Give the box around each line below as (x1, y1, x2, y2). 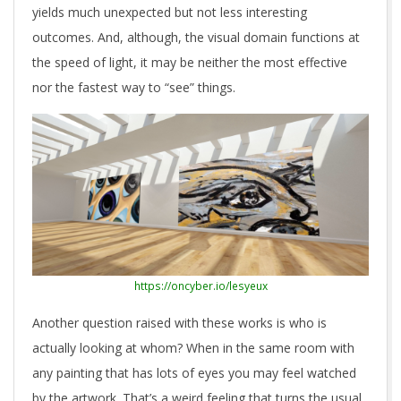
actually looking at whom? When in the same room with (32, 339, 354, 357)
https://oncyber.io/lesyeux (133, 278, 268, 294)
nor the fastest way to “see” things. (32, 79, 235, 97)
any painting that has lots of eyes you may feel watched (32, 364, 356, 382)
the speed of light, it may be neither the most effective (32, 54, 347, 72)
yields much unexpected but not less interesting (32, 4, 307, 21)
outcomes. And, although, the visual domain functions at (32, 29, 360, 47)
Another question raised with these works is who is (32, 314, 327, 332)
